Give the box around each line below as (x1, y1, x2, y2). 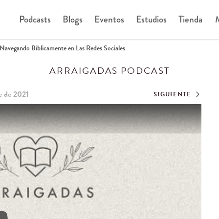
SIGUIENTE (153, 89, 192, 99)
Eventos (94, 13, 125, 26)
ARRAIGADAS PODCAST (49, 64, 170, 78)
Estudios (136, 13, 167, 26)
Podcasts (19, 13, 51, 26)
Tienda (178, 13, 203, 26)
